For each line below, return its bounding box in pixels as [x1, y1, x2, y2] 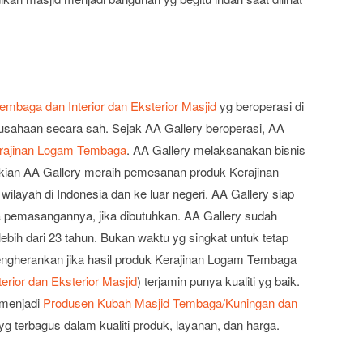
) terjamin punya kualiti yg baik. [137, 272, 300, 289]
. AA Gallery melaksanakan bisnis [126, 141, 305, 158]
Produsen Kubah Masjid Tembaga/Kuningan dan [43, 294, 297, 311]
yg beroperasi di [216, 97, 304, 114]
